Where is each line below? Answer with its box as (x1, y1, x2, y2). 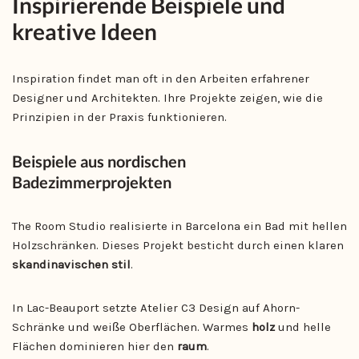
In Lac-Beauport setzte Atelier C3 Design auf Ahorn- (12, 300, 300, 315)
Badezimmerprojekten (12, 171, 171, 192)
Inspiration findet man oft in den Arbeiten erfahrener (12, 71, 309, 86)
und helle (275, 319, 331, 334)
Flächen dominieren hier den (12, 338, 177, 353)
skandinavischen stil (12, 256, 131, 272)
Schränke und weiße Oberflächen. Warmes (12, 319, 252, 334)
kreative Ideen (12, 17, 157, 45)
